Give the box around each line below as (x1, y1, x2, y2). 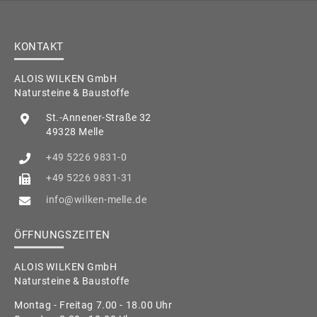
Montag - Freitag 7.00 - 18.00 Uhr (14, 299, 173, 311)
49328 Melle (46, 126, 104, 138)
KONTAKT (14, 40, 64, 53)
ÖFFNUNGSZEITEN (14, 229, 110, 242)
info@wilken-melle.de (46, 193, 147, 205)
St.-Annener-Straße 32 (46, 112, 151, 124)
